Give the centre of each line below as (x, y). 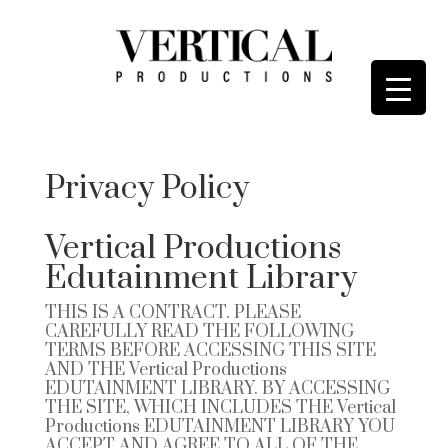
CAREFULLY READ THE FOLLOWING (199, 331)
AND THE (86, 369)
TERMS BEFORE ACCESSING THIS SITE (210, 350)
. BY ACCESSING (321, 388)
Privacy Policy (146, 188)
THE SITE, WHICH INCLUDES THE (190, 407)
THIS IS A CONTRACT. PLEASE (172, 312)
